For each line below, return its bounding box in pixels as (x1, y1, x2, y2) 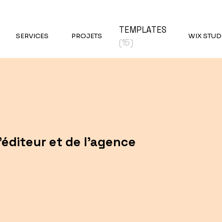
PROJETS (71, 31, 103, 40)
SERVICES (16, 31, 49, 40)
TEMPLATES (119, 24, 167, 35)
